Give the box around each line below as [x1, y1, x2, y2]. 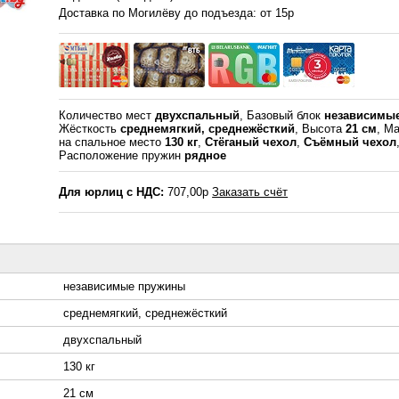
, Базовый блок [240, 109, 325, 123]
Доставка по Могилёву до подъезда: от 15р [59, 6, 295, 20]
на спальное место [59, 135, 166, 150]
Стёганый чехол [205, 135, 297, 150]
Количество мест [59, 109, 156, 123]
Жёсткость [59, 122, 121, 136]
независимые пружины [63, 280, 185, 294]
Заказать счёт [212, 185, 289, 199]
